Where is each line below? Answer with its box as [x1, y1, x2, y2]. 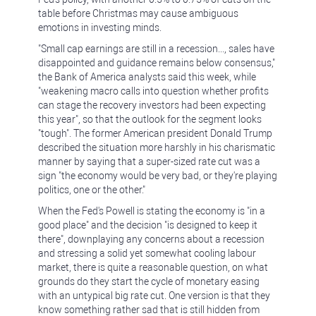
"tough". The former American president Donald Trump [38, 128, 272, 139]
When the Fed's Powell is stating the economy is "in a [38, 205, 265, 217]
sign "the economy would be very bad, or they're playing [38, 170, 277, 181]
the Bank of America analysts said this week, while [38, 71, 256, 83]
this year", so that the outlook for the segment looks [38, 114, 262, 125]
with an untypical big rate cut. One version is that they [38, 290, 270, 301]
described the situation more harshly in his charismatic [38, 142, 275, 153]
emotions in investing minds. [38, 22, 162, 33]
